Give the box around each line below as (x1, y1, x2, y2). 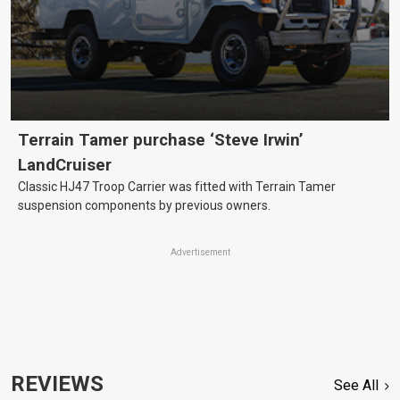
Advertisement (170, 247, 230, 258)
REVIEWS (11, 371, 104, 397)
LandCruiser (18, 155, 112, 176)
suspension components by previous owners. (18, 198, 271, 213)
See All (334, 377, 379, 395)
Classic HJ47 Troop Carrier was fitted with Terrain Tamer (18, 179, 336, 195)
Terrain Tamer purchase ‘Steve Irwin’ (18, 130, 304, 151)
